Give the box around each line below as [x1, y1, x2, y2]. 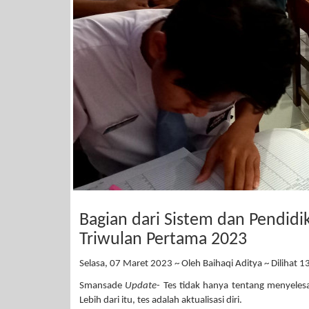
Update [125, 280, 157, 291]
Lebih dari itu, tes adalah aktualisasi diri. [79, 295, 242, 306]
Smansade [79, 280, 126, 291]
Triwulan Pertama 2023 [79, 230, 247, 249]
